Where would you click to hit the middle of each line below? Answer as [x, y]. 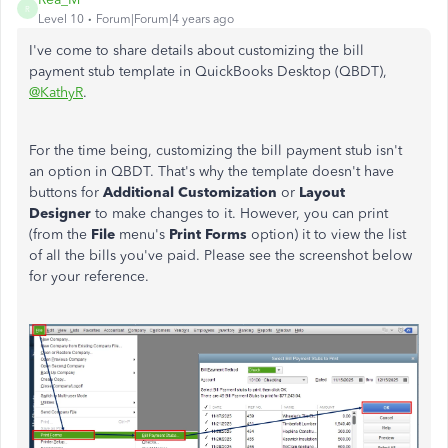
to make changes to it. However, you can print [241, 213]
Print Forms [208, 234]
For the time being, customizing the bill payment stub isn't [215, 150]
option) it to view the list [326, 234]
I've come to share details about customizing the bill [196, 50]
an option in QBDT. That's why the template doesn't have [211, 171]
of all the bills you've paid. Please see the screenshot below [220, 255]
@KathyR [56, 92]
